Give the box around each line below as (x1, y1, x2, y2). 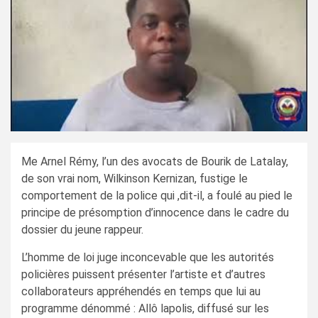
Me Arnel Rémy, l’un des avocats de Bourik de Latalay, (21, 155, 288, 169)
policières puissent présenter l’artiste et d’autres (21, 268, 265, 282)
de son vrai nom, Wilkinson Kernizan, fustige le (21, 172, 248, 186)
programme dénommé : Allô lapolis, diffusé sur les (21, 302, 269, 316)
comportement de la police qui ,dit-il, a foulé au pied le (21, 189, 292, 203)
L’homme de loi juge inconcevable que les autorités (21, 251, 274, 265)
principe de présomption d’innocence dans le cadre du (21, 206, 289, 220)
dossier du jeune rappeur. (21, 223, 143, 237)
